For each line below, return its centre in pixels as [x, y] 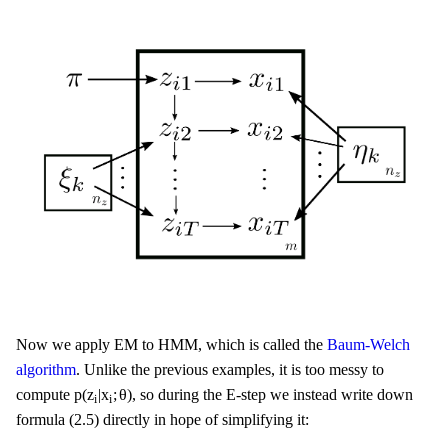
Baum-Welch [368, 345]
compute [45, 395]
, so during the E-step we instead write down [273, 395]
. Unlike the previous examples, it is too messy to [230, 370]
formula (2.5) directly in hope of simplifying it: [162, 420]
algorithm [46, 370]
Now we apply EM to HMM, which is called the [171, 345]
